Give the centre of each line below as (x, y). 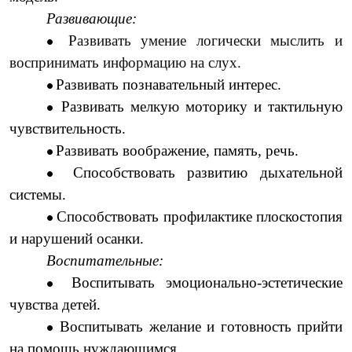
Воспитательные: (105, 261)
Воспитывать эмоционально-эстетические (207, 283)
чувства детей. (55, 305)
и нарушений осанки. (76, 239)
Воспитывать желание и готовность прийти (202, 327)
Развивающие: (92, 19)
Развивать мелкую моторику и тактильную (202, 107)
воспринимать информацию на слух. (125, 63)
